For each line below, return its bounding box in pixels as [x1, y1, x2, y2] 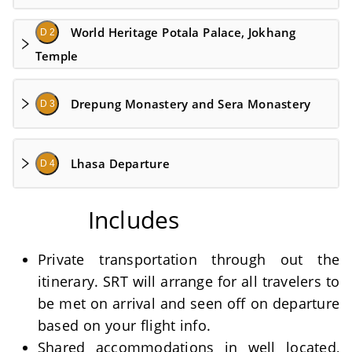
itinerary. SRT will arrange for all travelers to [38, 272, 339, 291]
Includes [87, 203, 180, 236]
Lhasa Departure [70, 156, 170, 171]
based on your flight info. [38, 316, 211, 335]
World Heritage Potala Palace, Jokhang [70, 24, 296, 40]
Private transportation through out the [38, 250, 339, 269]
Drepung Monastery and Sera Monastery [70, 96, 311, 112]
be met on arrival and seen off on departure [38, 294, 339, 313]
